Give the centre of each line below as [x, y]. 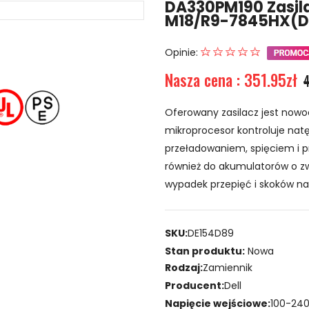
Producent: [195, 285]
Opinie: [183, 53]
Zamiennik [228, 267]
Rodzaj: [184, 267]
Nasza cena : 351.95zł [231, 80]
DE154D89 [211, 233]
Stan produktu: [205, 251]
